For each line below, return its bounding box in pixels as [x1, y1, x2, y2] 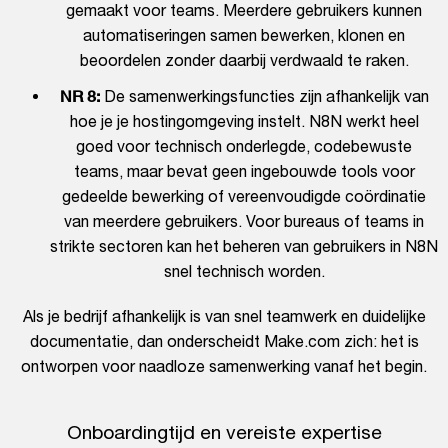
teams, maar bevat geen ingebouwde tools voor [73, 162, 415, 181]
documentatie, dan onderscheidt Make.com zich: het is [29, 332, 419, 351]
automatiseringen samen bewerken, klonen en [83, 26, 405, 45]
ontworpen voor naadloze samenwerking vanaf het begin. [21, 357, 427, 376]
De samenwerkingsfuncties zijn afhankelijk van [99, 87, 429, 106]
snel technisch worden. [163, 262, 325, 281]
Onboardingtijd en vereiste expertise [66, 421, 382, 444]
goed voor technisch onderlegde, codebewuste [76, 137, 412, 156]
